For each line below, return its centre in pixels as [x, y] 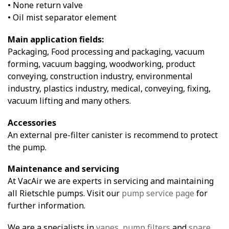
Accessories [32, 122]
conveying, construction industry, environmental [100, 76]
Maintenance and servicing [63, 169]
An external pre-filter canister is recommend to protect [113, 135]
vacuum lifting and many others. [69, 100]
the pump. [27, 147]
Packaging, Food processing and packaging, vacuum [106, 51]
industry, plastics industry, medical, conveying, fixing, [109, 88]
